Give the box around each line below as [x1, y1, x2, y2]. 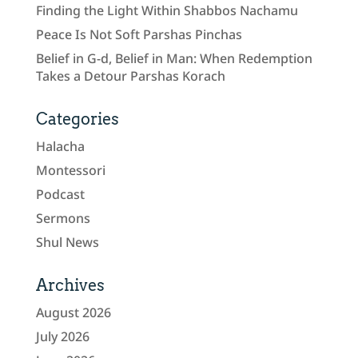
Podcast [35, 185, 85, 203]
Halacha [35, 137, 85, 155]
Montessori [35, 161, 105, 179]
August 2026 [35, 303, 111, 321]
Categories [35, 109, 119, 129]
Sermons [35, 209, 90, 227]
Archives [35, 275, 105, 295]
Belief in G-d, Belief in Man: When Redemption [35, 49, 312, 67]
